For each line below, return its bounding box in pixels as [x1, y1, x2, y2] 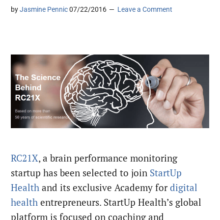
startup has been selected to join [11, 167, 150, 179]
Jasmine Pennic [20, 5, 68, 14]
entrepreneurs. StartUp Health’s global [40, 196, 202, 209]
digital [170, 182, 198, 194]
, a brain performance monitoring [38, 152, 178, 165]
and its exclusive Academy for [39, 182, 170, 194]
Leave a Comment [117, 5, 173, 14]
